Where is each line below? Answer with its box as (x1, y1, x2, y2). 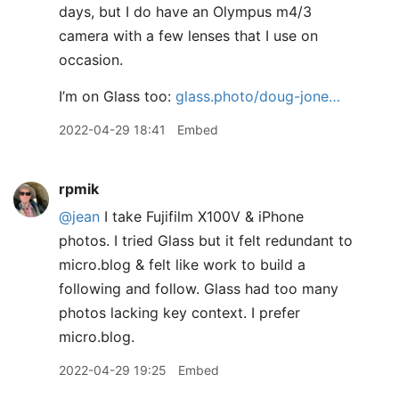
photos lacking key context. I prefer (59, 304, 300, 322)
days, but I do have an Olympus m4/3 (59, 3, 312, 20)
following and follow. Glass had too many (59, 280, 338, 297)
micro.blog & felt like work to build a (59, 256, 305, 273)
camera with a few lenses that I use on (59, 27, 318, 45)
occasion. (59, 51, 123, 69)
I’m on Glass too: (59, 87, 175, 105)
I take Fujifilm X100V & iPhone (100, 208, 304, 225)
